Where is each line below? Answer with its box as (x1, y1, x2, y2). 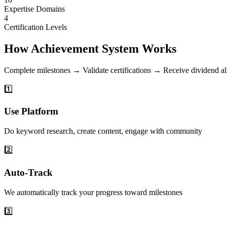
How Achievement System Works (4, 42, 176, 55)
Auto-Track (4, 167, 53, 178)
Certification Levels (4, 22, 67, 31)
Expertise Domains (4, 4, 65, 13)
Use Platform (4, 106, 58, 117)
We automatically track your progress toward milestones (4, 187, 182, 197)
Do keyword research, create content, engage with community (4, 127, 202, 136)
